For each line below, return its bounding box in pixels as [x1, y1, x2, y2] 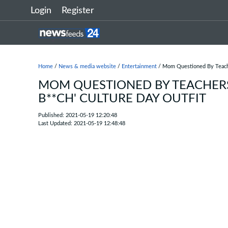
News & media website [59, 64, 116, 69]
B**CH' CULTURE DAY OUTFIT [38, 93, 206, 105]
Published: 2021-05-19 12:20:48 [38, 112, 117, 118]
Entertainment [122, 64, 157, 69]
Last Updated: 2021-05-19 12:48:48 [38, 121, 125, 126]
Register [62, 6, 94, 15]
